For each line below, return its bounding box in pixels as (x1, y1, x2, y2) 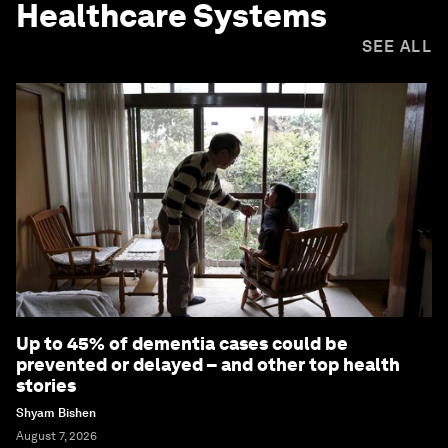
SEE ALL (361, 37, 432, 57)
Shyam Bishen (16, 406, 96, 421)
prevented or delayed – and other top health (16, 354, 400, 376)
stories (16, 375, 76, 397)
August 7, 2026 (16, 429, 97, 444)
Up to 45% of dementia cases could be (16, 333, 348, 355)
